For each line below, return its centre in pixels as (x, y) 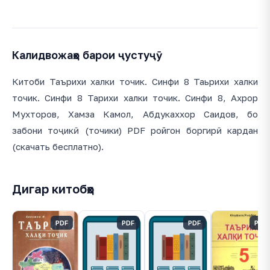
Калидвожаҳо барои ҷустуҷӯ (87, 55)
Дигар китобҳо (53, 189)
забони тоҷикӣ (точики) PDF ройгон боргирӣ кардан (135, 130)
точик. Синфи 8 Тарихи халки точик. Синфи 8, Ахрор (135, 98)
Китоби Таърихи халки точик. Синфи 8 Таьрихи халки (135, 82)
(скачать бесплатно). (58, 147)
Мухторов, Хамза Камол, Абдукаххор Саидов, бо (135, 114)
